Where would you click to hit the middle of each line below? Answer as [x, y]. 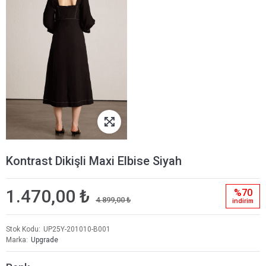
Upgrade [45, 240]
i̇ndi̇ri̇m [243, 201]
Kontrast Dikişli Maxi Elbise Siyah [94, 161]
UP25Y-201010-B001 [77, 229]
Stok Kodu [22, 229]
